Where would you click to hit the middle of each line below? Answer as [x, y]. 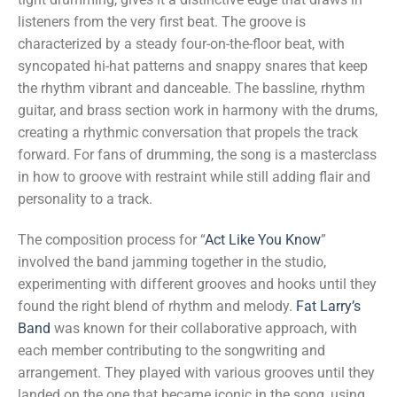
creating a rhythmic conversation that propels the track [188, 133]
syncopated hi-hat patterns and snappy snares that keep [193, 66]
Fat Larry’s [328, 306]
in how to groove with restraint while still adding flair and [194, 177]
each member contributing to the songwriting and [171, 350]
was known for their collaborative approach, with [204, 328]
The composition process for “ [111, 239]
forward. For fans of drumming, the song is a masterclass [197, 155]
